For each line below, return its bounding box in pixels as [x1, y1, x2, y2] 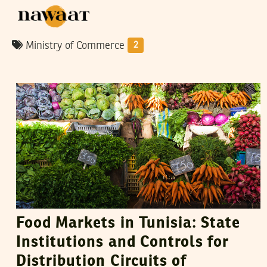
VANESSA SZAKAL [75, 66, 150, 76]
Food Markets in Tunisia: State [16, 216, 241, 232]
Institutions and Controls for [16, 235, 229, 251]
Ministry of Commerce [23, 41, 128, 51]
